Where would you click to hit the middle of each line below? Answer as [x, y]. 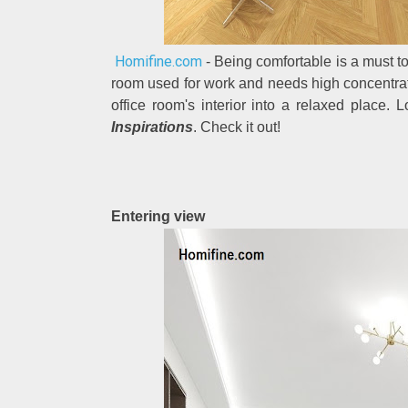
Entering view [158, 216]
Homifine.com [159, 61]
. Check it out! [237, 127]
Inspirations [152, 127]
